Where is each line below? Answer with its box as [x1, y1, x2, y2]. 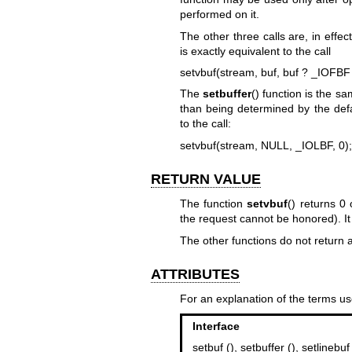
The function [179, 197, 247, 211]
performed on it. [179, 8, 259, 21]
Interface [192, 319, 240, 332]
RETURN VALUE [151, 170, 261, 187]
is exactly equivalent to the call [179, 44, 331, 57]
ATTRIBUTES [151, 266, 240, 282]
